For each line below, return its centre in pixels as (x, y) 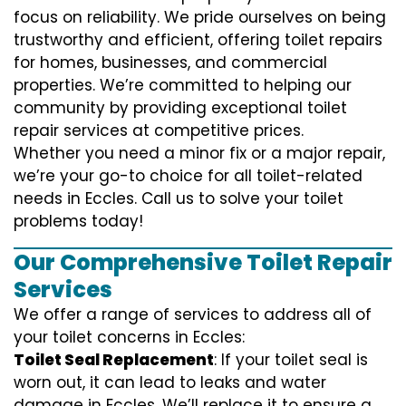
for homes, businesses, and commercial (170, 62)
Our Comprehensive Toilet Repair (203, 262)
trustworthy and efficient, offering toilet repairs (198, 39)
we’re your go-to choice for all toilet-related (188, 175)
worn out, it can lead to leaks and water (170, 382)
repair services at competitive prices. (159, 130)
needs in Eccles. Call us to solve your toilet (179, 198)
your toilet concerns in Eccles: (129, 337)
